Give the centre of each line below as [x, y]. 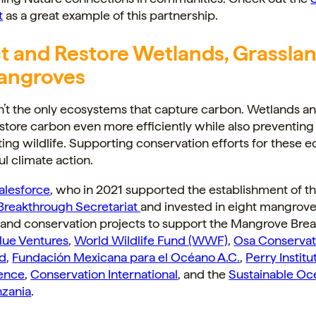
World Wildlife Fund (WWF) [151, 240]
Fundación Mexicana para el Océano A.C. [126, 257]
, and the [203, 274]
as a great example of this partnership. [111, 15]
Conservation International [104, 274]
